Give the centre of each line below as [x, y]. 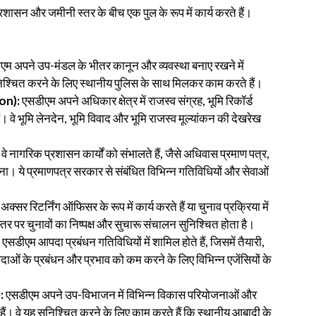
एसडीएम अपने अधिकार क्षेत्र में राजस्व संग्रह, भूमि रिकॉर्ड [136, 101]
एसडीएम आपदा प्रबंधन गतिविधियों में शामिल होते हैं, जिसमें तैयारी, [133, 242]
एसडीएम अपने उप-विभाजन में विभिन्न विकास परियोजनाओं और [130, 295]
